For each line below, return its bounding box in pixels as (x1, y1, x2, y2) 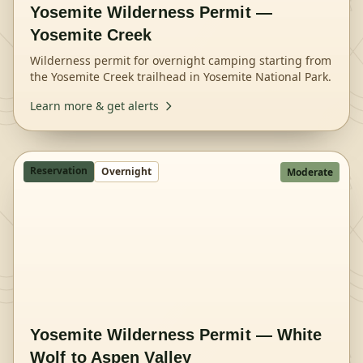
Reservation (30, 164, 88, 177)
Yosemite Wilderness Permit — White (30, 326, 322, 344)
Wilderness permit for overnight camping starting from (30, 53, 331, 68)
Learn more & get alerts (30, 98, 159, 113)
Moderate (287, 165, 333, 179)
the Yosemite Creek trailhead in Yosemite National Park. (30, 69, 331, 84)
